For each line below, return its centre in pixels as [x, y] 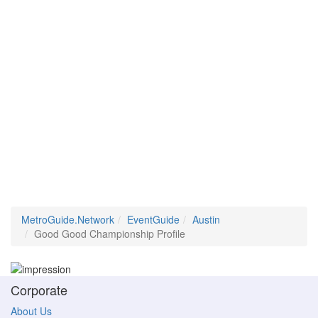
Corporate [39, 290]
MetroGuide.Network [68, 219]
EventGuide [153, 219]
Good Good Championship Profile [110, 234]
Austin [206, 219]
